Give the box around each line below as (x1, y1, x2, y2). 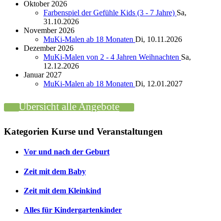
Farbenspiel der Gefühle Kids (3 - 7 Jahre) (43, 8, 177, 17)
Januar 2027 (24, 71, 62, 79)
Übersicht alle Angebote (19, 101, 119, 113)
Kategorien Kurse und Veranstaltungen (4, 126, 163, 137)
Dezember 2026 (24, 44, 74, 53)
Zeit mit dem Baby (24, 167, 86, 176)
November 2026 (24, 26, 74, 35)
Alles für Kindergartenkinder (24, 206, 122, 215)
